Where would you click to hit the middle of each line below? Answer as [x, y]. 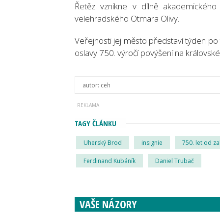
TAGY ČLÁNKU [96, 123]
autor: [92, 85]
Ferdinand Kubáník [110, 161]
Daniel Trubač [175, 161]
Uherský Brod [103, 143]
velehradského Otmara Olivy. [127, 18]
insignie [152, 143]
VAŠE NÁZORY [108, 204]
